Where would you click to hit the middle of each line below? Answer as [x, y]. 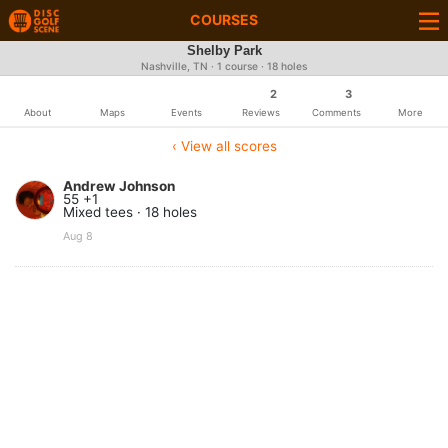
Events [187, 112]
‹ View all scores [224, 146]
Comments [336, 112]
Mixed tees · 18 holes [130, 212]
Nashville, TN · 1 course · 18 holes [224, 66]
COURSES [224, 19]
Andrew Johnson [119, 186]
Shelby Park [224, 51]
